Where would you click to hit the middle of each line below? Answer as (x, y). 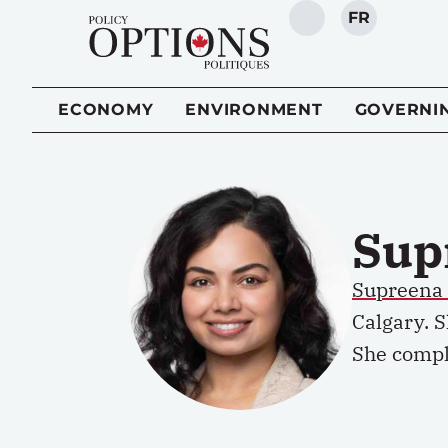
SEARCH (342, 28)
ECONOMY (106, 109)
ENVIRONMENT (254, 109)
